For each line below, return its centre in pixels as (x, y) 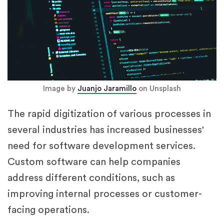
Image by (60, 89)
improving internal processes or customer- (105, 194)
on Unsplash (159, 89)
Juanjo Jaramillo (107, 89)
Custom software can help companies (94, 162)
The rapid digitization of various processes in (109, 114)
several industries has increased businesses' (106, 130)
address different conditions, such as (91, 178)
